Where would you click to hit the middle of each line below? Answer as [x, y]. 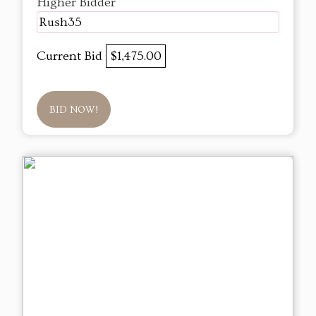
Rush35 [60, 23]
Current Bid [71, 56]
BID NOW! [74, 110]
